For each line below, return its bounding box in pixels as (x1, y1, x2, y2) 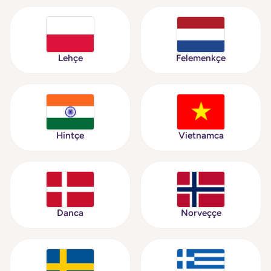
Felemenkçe (176, 53, 226, 64)
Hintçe (56, 130, 84, 141)
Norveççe (180, 207, 221, 218)
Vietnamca (178, 130, 224, 141)
